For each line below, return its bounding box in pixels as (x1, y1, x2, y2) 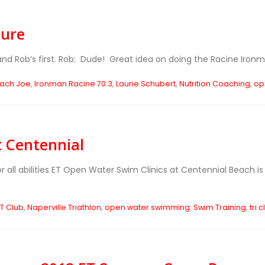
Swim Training (193, 202, 246, 212)
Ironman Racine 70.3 (34, 79, 112, 89)
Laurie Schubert (115, 79, 176, 89)
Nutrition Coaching (179, 79, 250, 89)
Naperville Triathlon (27, 202, 101, 212)
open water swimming (104, 202, 190, 212)
